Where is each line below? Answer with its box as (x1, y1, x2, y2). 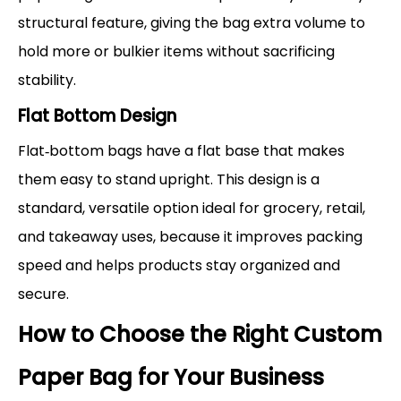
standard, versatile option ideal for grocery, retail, (18, 197, 365, 218)
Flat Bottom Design (18, 103, 176, 128)
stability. (18, 69, 76, 90)
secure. (18, 283, 69, 304)
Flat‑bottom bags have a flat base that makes (18, 140, 345, 161)
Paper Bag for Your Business (18, 362, 324, 392)
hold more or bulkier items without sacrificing (18, 40, 335, 62)
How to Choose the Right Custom (18, 319, 382, 349)
